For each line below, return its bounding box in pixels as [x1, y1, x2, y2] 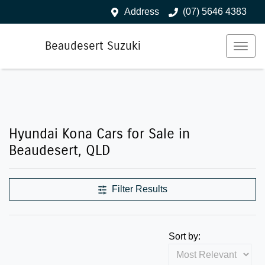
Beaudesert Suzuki [45, 38, 141, 53]
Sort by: [169, 231, 201, 241]
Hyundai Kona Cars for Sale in [9, 125, 190, 143]
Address [124, 7, 159, 17]
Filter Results [112, 184, 167, 194]
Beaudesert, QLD [9, 141, 111, 159]
